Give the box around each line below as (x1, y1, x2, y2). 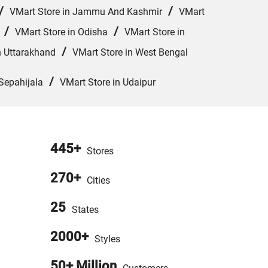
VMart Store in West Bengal (72, 47, 188, 59)
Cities (86, 175, 110, 187)
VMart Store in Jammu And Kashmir (10, 6, 162, 18)
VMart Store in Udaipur (60, 77, 156, 89)
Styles (94, 233, 120, 245)
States (71, 204, 99, 216)
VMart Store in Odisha (15, 26, 108, 38)
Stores (86, 145, 114, 157)
